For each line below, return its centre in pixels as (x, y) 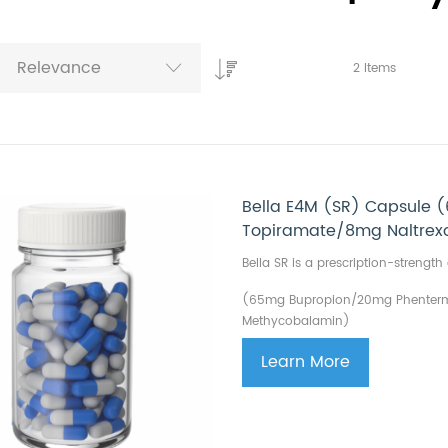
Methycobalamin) (296, 321)
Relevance (59, 68)
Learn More (306, 362)
